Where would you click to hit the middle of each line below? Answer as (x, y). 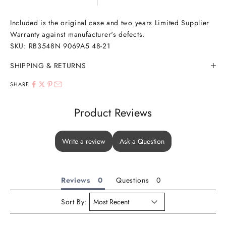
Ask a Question (142, 141)
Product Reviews (113, 112)
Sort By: (74, 202)
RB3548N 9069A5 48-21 (69, 46)
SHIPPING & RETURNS (48, 65)
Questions (133, 180)
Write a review (83, 141)
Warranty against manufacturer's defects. (77, 34)
